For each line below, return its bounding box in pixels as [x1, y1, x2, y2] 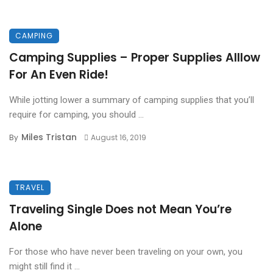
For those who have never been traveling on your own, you [9, 246, 243, 257]
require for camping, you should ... [9, 109, 144, 120]
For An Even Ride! [9, 66, 108, 83]
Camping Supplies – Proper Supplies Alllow [9, 49, 260, 66]
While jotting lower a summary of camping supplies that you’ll [9, 94, 254, 105]
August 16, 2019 [90, 132, 146, 143]
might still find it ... [9, 261, 80, 272]
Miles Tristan [21, 131, 77, 143]
